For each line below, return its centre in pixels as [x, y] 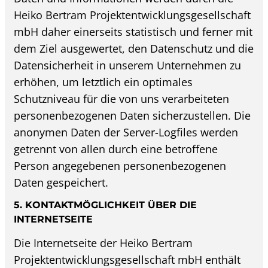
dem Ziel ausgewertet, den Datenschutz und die [134, 48]
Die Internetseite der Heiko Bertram [103, 243]
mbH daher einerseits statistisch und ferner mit [133, 31]
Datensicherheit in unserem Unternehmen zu [128, 65]
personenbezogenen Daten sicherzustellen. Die [133, 115]
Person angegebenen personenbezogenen [120, 165]
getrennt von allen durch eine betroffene [116, 149]
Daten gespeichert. [61, 182]
